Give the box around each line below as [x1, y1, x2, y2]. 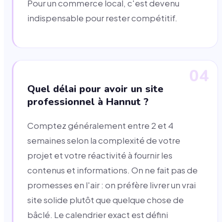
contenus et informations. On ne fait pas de [27, 165, 198, 176]
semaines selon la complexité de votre [27, 135, 180, 146]
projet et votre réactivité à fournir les [27, 150, 172, 161]
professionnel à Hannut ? [27, 95, 149, 109]
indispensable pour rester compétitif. [27, 12, 177, 23]
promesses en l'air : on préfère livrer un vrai [27, 180, 196, 191]
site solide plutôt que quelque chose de [27, 195, 184, 206]
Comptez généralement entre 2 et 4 [27, 120, 173, 131]
